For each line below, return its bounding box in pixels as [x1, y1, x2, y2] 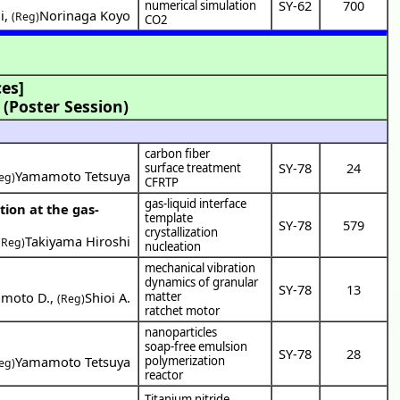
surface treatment [145, 159, 242, 176]
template [145, 209, 194, 226]
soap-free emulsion [145, 337, 248, 354]
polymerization [145, 352, 226, 369]
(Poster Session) [4, 95, 129, 117]
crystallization [145, 223, 219, 240]
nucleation [145, 237, 202, 254]
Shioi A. [85, 287, 131, 306]
